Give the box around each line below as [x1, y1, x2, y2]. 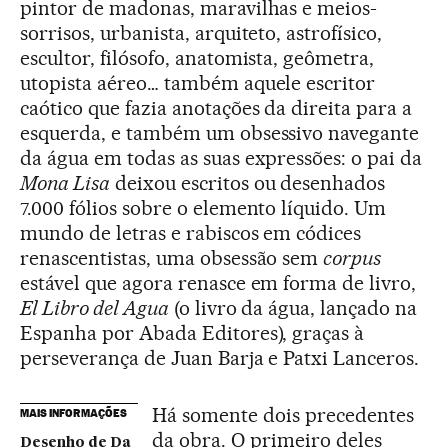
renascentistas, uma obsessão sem [20, 246, 324, 271]
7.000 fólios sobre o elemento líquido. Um [20, 196, 387, 221]
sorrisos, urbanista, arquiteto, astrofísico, [20, 21, 383, 46]
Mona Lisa [20, 171, 110, 196]
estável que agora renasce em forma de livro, [20, 271, 417, 296]
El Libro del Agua [20, 296, 169, 321]
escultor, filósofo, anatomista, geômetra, [20, 46, 375, 71]
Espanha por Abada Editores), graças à [20, 321, 365, 346]
